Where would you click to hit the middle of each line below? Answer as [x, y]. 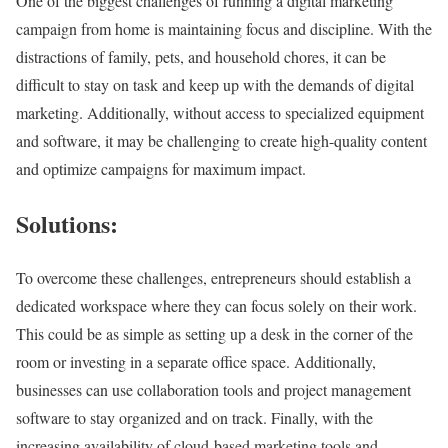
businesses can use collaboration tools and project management [213, 390]
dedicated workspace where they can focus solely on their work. [216, 306]
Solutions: [67, 223]
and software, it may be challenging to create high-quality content [221, 140]
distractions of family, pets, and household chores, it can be [201, 56]
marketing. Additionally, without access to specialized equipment [220, 112]
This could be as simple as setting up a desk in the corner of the [214, 334]
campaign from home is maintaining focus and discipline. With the [224, 28]
